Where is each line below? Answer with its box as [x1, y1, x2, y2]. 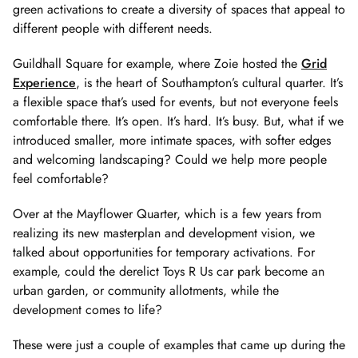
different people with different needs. [13, 18, 213, 38]
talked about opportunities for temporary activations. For [13, 242, 315, 261]
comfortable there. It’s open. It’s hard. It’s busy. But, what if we [13, 111, 344, 130]
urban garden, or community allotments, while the [13, 280, 279, 300]
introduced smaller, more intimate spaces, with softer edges [13, 130, 331, 149]
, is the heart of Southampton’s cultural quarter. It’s [76, 73, 343, 92]
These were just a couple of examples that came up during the [13, 335, 345, 354]
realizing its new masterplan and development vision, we [13, 223, 315, 242]
